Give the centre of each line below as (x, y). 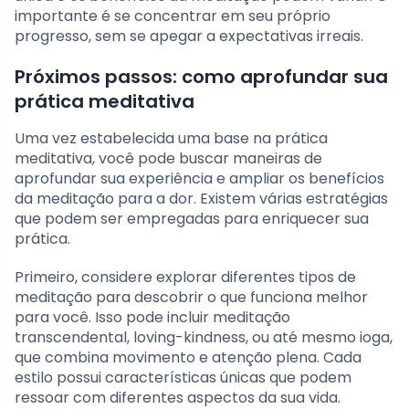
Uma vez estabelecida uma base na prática (171, 139)
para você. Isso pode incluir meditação (152, 318)
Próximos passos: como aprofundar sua (201, 77)
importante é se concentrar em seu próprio (173, 16)
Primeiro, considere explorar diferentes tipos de (185, 278)
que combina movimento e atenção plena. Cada (188, 358)
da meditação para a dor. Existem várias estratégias (201, 199)
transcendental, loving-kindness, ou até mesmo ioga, (204, 338)
